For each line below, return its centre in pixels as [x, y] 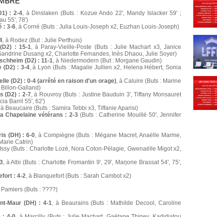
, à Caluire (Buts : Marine [149, 81]
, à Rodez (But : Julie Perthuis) [42, 40]
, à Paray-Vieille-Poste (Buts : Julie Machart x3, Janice [106, 47]
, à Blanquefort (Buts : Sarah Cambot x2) [78, 176]
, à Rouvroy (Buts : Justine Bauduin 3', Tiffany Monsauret [106, 95]
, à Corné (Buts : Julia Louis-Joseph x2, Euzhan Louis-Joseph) [97, 27]
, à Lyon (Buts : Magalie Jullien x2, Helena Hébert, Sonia [105, 68]
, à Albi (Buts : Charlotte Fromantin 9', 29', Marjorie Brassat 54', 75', [92, 163]
